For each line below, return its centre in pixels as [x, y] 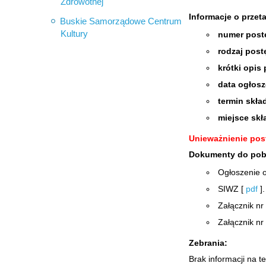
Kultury [74, 34]
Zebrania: [208, 243]
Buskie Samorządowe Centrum [121, 21]
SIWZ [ [232, 189]
